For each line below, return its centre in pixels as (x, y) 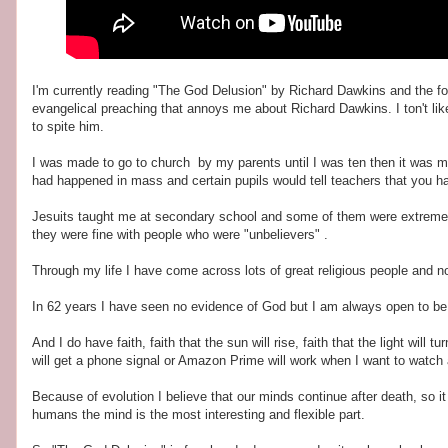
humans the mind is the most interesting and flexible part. (198, 414)
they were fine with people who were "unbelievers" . (180, 234)
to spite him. (68, 126)
